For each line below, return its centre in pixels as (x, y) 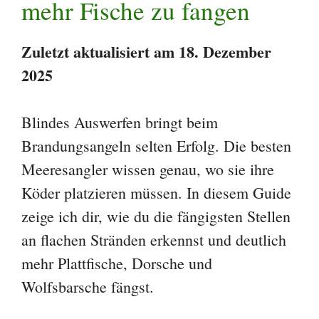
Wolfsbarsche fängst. (88, 286)
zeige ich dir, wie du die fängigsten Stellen (156, 216)
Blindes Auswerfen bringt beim (120, 122)
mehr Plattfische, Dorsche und (117, 263)
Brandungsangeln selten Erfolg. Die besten (156, 145)
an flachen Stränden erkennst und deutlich (154, 239)
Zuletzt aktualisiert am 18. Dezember (146, 51)
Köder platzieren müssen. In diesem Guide (156, 192)
